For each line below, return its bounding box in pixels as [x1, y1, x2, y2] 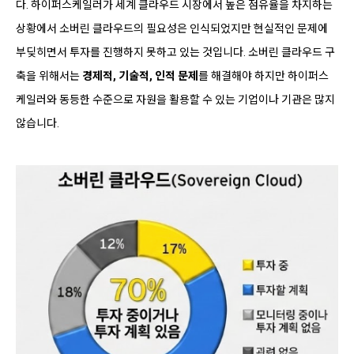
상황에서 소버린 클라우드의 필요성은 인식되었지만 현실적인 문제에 [16, 21, 328, 35]
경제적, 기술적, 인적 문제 [82, 69, 198, 82]
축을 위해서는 [16, 69, 82, 82]
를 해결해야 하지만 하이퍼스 [198, 69, 329, 82]
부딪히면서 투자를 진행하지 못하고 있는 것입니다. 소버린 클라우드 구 [16, 45, 335, 58]
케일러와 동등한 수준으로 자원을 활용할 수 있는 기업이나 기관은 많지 [16, 92, 335, 106]
